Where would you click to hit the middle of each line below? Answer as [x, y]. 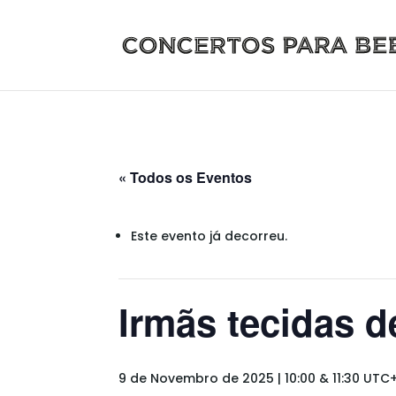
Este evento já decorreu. [209, 236]
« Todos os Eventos [186, 177]
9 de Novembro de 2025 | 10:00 [217, 378]
